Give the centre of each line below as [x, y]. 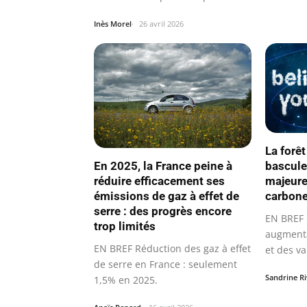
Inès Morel [113, 23]
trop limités [125, 226]
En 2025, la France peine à [163, 165]
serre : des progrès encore [163, 211]
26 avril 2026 [161, 23]
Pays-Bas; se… [126, 12]
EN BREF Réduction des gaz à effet [172, 248]
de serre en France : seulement [165, 264]
